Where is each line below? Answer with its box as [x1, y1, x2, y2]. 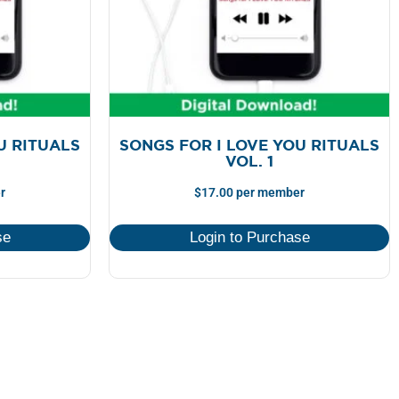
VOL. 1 [225, 151, 273, 171]
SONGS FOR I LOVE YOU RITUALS [119, 134, 379, 155]
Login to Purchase [189, 229, 310, 247]
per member [233, 185, 305, 201]
